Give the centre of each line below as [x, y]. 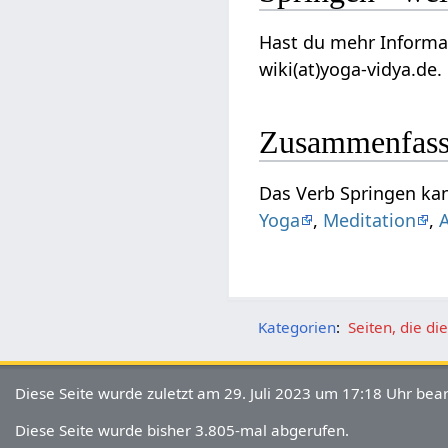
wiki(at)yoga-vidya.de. [351, 69]
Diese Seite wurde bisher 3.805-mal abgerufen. [182, 429]
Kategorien [297, 326]
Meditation [370, 219]
